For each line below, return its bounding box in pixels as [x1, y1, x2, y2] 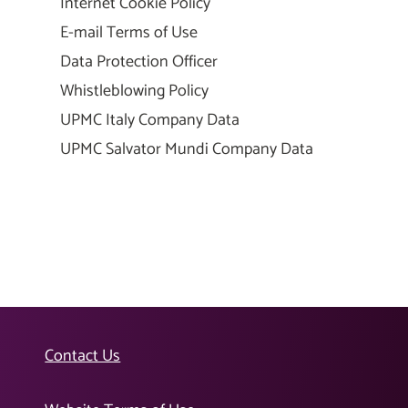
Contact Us [45, 342, 121, 371]
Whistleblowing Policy [60, 77, 209, 106]
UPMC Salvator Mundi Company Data [60, 136, 313, 164]
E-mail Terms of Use [60, 19, 198, 47]
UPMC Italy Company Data [60, 107, 240, 135]
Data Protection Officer [60, 48, 218, 76]
